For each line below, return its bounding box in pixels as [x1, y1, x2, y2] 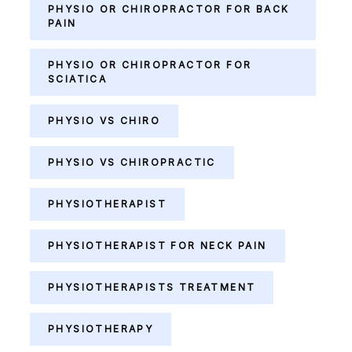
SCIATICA [48, 73, 108, 85]
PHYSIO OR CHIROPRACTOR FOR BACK [48, 3, 290, 15]
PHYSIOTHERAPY [48, 323, 154, 335]
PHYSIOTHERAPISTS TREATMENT [48, 281, 256, 293]
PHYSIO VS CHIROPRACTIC [48, 156, 216, 168]
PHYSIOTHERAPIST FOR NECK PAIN [48, 240, 267, 251]
